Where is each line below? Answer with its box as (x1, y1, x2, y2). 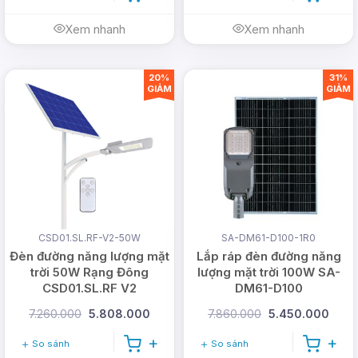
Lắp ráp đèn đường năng (196, 249, 341, 265)
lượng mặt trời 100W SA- (197, 265, 340, 280)
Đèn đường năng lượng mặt (10, 249, 169, 265)
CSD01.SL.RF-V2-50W (38, 232, 141, 245)
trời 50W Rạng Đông (30, 265, 149, 280)
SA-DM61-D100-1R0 (221, 232, 316, 245)
